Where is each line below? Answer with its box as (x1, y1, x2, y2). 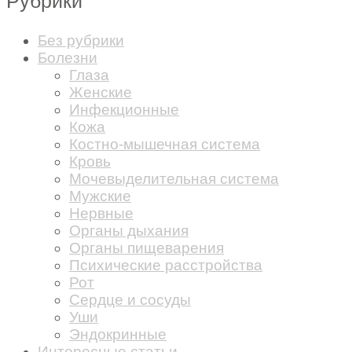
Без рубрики (38, 32, 124, 49)
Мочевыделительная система (69, 170, 279, 188)
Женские (69, 84, 132, 101)
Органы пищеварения (69, 240, 224, 257)
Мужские (69, 188, 131, 205)
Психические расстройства (69, 257, 262, 274)
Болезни (38, 49, 97, 67)
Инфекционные (69, 101, 179, 119)
